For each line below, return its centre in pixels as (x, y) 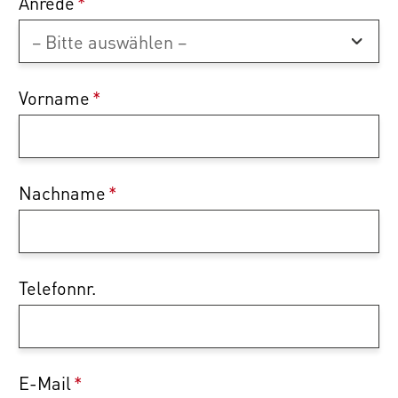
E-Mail (45, 383)
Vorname (54, 98)
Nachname (62, 193)
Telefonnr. (57, 288)
